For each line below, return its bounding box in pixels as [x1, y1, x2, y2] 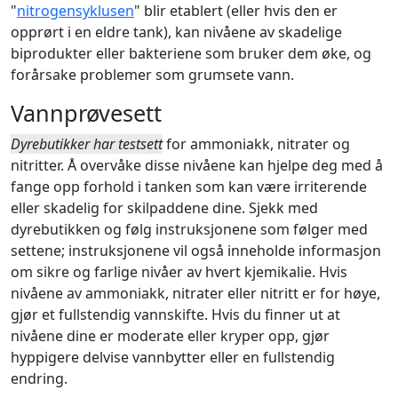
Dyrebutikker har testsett [11, 133, 163, 154]
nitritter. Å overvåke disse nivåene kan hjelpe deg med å [11, 155, 383, 175]
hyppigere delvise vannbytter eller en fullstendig [11, 346, 335, 367]
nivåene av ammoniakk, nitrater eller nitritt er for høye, [11, 283, 380, 303]
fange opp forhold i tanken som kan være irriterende [11, 176, 367, 196]
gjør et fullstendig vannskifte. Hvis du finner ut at [11, 304, 340, 324]
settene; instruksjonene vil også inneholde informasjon [11, 240, 381, 260]
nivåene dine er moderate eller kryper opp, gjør [11, 325, 330, 346]
